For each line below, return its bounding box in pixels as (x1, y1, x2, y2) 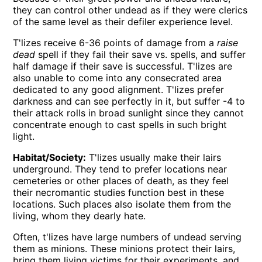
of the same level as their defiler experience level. (13, 16, 233, 28)
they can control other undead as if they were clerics (13, 4, 248, 16)
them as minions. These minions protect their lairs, (13, 243, 236, 255)
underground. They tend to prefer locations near (13, 163, 227, 175)
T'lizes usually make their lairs (86, 151, 222, 164)
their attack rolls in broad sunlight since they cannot (13, 107, 244, 119)
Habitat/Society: (13, 151, 87, 164)
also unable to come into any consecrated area (13, 72, 222, 84)
